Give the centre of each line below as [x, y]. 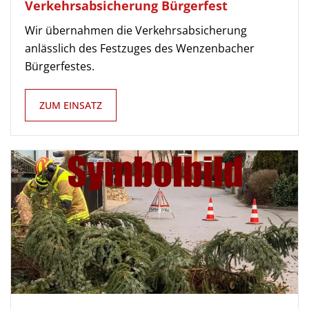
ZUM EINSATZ [71, 105]
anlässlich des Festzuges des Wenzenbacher [140, 48]
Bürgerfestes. [60, 66]
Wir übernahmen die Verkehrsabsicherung [136, 30]
